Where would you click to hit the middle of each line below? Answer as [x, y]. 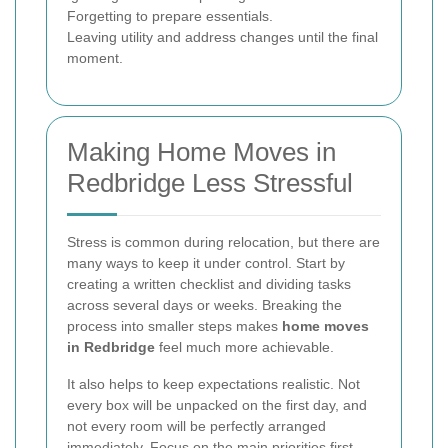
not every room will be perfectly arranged [196, 426]
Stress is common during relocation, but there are [223, 242]
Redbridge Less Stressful [210, 183]
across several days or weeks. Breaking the [204, 305]
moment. [95, 58]
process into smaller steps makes [174, 326]
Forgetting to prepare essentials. [170, 16]
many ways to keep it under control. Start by [206, 263]
